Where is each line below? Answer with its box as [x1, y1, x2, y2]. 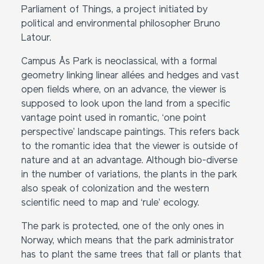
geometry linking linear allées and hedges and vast [21, 71, 239, 81]
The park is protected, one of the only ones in [21, 222, 224, 232]
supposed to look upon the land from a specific [21, 100, 230, 109]
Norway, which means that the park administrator [21, 236, 234, 246]
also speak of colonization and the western [21, 184, 209, 194]
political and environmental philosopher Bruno [21, 19, 220, 29]
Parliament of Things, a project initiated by [21, 5, 207, 15]
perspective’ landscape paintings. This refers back [21, 128, 239, 137]
